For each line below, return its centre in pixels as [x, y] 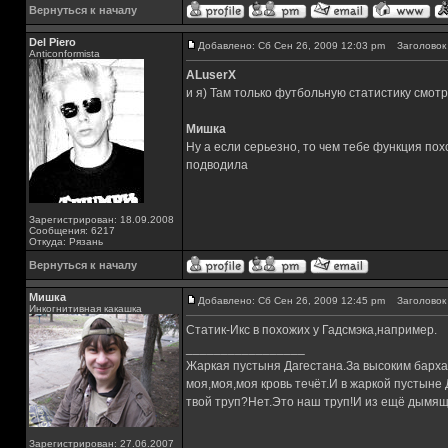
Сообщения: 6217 [72, 230]
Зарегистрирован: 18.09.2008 [101, 219]
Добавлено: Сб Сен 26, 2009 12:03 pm [291, 45]
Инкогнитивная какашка [85, 308]
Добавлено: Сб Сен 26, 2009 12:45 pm [291, 300]
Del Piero [52, 42]
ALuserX [211, 75]
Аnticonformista [64, 53]
